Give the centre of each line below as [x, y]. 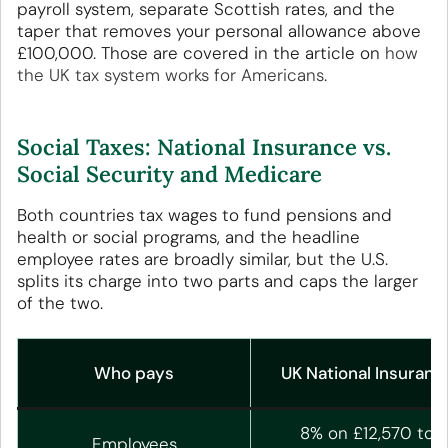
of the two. [60, 303]
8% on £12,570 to [367, 433]
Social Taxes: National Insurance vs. [204, 147]
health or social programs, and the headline [188, 237]
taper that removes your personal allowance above [219, 31]
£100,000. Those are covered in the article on [201, 53]
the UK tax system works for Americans [170, 75]
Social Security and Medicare [169, 174]
